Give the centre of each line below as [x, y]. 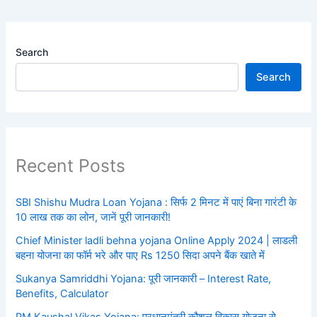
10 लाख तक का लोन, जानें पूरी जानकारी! [93, 217]
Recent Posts [71, 165]
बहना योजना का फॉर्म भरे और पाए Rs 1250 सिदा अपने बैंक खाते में [140, 255]
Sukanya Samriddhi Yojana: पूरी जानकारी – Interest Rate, [144, 278]
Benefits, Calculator [62, 293]
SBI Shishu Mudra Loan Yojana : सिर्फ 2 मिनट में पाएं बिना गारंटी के [156, 202]
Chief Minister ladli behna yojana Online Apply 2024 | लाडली [157, 240]
